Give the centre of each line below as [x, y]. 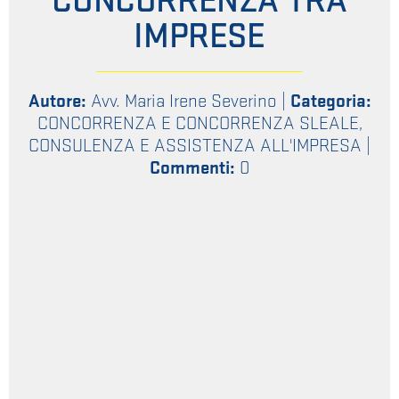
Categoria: [330, 101]
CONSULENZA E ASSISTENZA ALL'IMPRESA [195, 145]
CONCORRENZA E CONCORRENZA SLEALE [198, 123]
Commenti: [192, 167]
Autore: [57, 101]
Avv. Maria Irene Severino [183, 101]
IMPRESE [199, 36]
